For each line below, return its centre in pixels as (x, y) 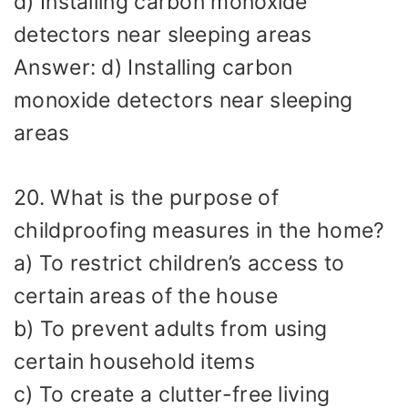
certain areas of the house (146, 296)
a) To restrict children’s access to (179, 263)
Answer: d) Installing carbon (153, 68)
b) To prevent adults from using (171, 328)
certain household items (134, 361)
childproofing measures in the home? (199, 230)
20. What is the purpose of (146, 197)
